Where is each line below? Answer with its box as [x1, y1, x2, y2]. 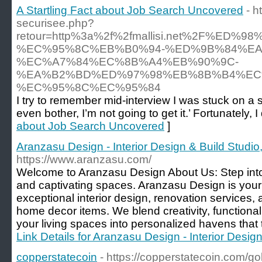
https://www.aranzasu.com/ [16, 153, 151, 166]
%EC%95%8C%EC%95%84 [16, 81, 161, 94]
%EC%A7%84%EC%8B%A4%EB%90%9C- [16, 56, 239, 68]
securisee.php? [16, 17, 94, 29]
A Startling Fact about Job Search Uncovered [16, 4, 243, 16]
